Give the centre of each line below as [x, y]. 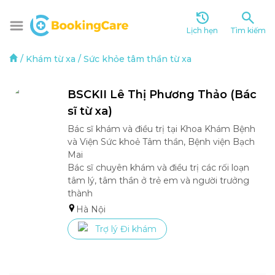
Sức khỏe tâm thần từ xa [137, 59]
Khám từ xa [51, 59]
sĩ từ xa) [90, 111]
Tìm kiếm [248, 30]
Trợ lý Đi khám [126, 229]
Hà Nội [91, 209]
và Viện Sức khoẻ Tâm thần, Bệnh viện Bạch [161, 142]
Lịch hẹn [202, 30]
